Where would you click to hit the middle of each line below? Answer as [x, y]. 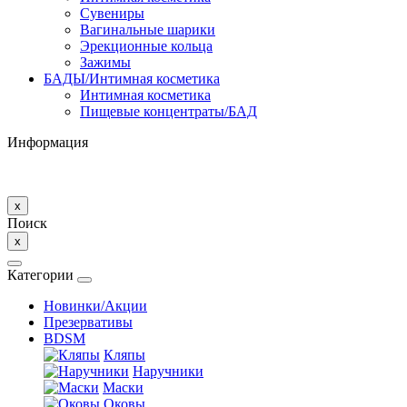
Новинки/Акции [95, 305]
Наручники [168, 371]
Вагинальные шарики [148, 29]
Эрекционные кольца [146, 45]
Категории [40, 274]
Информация [48, 142]
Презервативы [88, 322]
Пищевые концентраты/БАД [169, 111]
